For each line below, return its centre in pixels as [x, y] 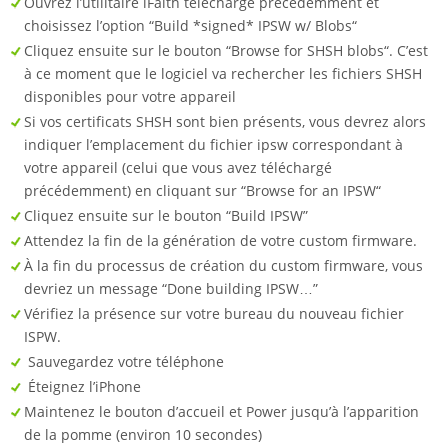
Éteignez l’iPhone [84, 387]
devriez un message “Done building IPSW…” [173, 289]
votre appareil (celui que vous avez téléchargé [178, 168]
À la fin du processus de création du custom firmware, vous [223, 266]
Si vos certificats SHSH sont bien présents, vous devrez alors [225, 122]
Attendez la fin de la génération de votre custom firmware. [222, 241]
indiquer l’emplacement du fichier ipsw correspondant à [213, 145]
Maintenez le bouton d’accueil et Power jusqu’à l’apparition [221, 412]
